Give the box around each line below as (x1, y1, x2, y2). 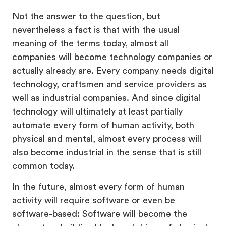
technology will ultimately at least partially (12, 106, 183, 116)
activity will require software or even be (12, 195, 175, 205)
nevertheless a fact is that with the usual (12, 25, 180, 34)
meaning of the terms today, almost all (12, 38, 168, 48)
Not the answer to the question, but (12, 11, 160, 21)
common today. (12, 161, 75, 171)
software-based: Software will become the (12, 209, 187, 218)
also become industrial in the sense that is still (12, 147, 201, 157)
